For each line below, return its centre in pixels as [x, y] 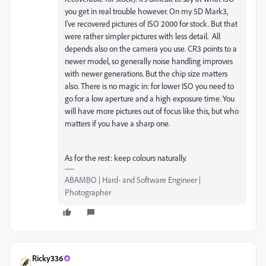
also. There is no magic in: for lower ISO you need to [149, 86]
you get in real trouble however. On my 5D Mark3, [146, 11]
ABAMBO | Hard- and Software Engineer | [133, 180]
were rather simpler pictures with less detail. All [142, 36]
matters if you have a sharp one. [117, 123]
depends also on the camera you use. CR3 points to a [151, 49]
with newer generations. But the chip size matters [146, 74]
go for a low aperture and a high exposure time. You [150, 99]
